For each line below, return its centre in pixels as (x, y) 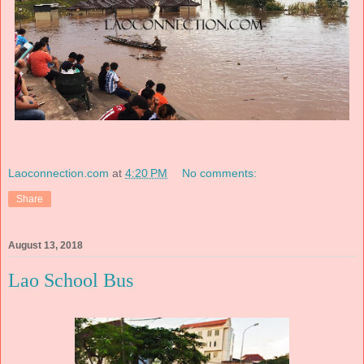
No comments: (220, 173)
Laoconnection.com (58, 173)
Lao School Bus (71, 281)
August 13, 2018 (45, 246)
